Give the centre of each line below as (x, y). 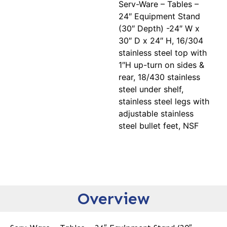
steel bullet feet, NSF (159, 126)
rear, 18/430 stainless (159, 77)
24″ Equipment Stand (159, 16)
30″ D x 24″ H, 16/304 (161, 41)
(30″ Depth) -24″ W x (159, 29)
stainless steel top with (163, 53)
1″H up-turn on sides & (161, 65)
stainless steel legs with (164, 102)
